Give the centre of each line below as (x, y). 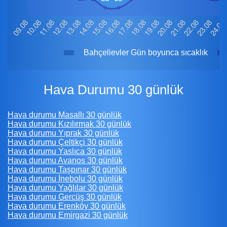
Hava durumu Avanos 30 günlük (65, 160)
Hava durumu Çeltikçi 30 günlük (65, 142)
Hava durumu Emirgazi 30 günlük (68, 215)
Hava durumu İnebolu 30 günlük (65, 178)
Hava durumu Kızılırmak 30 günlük (69, 124)
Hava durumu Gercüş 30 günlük (65, 197)
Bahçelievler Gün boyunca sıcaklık (146, 52)
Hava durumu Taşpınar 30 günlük (67, 169)
